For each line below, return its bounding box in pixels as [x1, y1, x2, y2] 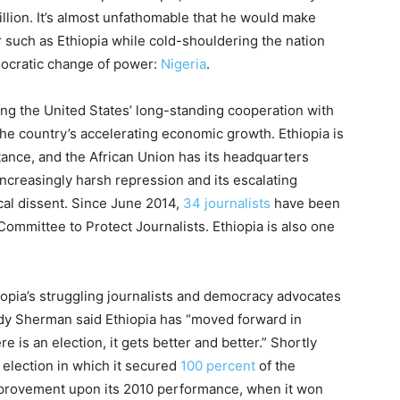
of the [255, 357, 296, 374]
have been [271, 195, 340, 212]
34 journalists [183, 195, 271, 212]
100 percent [180, 357, 255, 374]
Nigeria [161, 55, 206, 72]
